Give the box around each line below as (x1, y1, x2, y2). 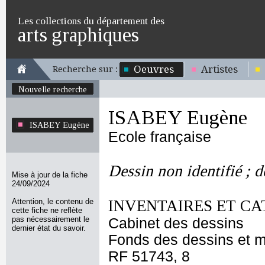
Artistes (201, 63, 238, 75)
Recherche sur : (53, 64, 118, 74)
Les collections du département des (18, 15, 164, 27)
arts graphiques (18, 24, 139, 46)
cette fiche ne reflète (12, 206, 82, 215)
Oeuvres (134, 63, 174, 75)
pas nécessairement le (12, 215, 89, 224)
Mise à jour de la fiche (12, 170, 88, 179)
